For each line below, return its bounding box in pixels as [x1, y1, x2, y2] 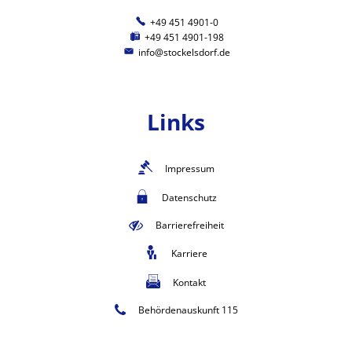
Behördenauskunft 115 [137, 303, 238, 317]
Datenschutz [162, 190, 217, 204]
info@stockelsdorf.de [138, 46, 230, 60]
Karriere [171, 246, 207, 260]
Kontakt [173, 275, 206, 289]
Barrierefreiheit [155, 218, 224, 233]
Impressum [164, 161, 214, 175]
